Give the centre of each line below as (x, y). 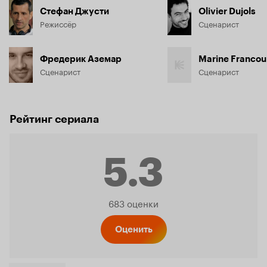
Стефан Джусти (74, 11)
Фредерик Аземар (81, 59)
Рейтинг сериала (54, 119)
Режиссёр (58, 23)
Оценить (133, 229)
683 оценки (133, 202)
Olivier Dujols (227, 11)
